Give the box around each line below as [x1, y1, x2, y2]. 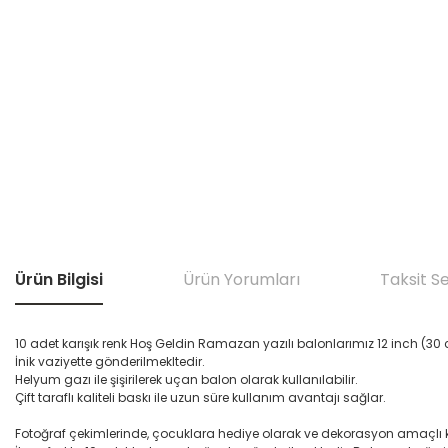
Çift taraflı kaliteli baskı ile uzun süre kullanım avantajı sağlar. [15, 389, 386, 406]
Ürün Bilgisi [15, 268, 103, 291]
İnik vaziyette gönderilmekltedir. [15, 353, 205, 370]
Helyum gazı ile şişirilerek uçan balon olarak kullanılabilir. [15, 371, 358, 388]
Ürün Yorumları [183, 268, 300, 291]
